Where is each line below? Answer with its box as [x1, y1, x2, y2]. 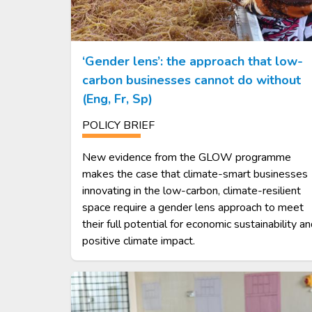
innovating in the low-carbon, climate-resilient [82, 183, 301, 199]
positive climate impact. [82, 233, 195, 249]
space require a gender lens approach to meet [82, 200, 304, 216]
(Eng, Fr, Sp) [82, 91, 153, 108]
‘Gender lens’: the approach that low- [82, 53, 303, 70]
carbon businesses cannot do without [82, 72, 301, 89]
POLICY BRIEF [82, 118, 155, 134]
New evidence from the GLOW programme [82, 150, 291, 166]
